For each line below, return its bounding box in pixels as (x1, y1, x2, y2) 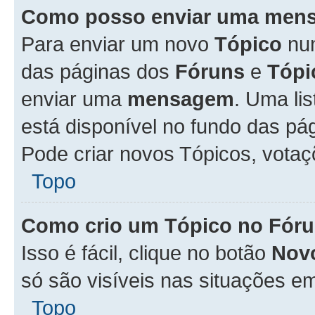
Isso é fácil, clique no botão (21, 241, 271, 264)
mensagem (127, 87, 234, 110)
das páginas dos (21, 60, 175, 83)
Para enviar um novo (21, 32, 214, 56)
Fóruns (175, 60, 245, 83)
